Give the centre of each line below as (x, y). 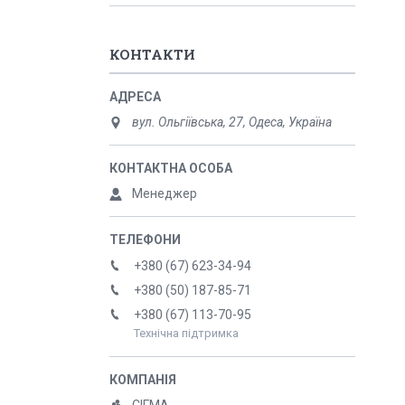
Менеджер (165, 193)
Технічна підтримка (186, 334)
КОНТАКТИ (152, 54)
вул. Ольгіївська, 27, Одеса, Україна (232, 122)
